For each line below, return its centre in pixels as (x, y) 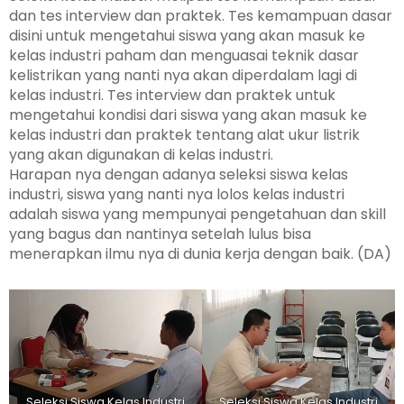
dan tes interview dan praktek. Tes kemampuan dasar (201, 16)
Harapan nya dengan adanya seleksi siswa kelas (179, 175)
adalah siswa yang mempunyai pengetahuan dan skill (197, 215)
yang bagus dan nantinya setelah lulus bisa (160, 234)
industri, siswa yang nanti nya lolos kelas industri (177, 195)
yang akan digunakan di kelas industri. (141, 155)
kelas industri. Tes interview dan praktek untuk (172, 96)
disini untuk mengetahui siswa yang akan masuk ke (187, 36)
